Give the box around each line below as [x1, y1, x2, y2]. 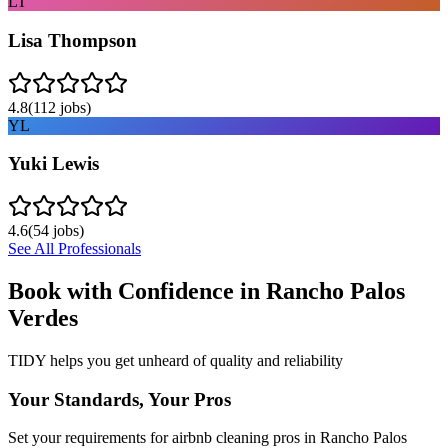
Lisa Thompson [8, 29, 137, 51]
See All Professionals [8, 240, 141, 257]
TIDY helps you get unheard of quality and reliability [8, 351, 343, 369]
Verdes [8, 304, 78, 331]
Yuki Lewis [8, 153, 99, 175]
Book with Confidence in [8, 277, 266, 304]
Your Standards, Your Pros [8, 388, 231, 410]
